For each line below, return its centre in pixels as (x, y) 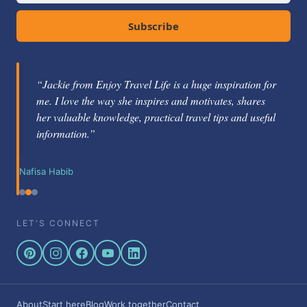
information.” (66, 133)
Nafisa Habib (46, 171)
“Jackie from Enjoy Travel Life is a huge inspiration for (156, 84)
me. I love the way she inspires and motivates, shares (151, 100)
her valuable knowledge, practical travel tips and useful (156, 117)
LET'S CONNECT (58, 223)
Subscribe (153, 26)
